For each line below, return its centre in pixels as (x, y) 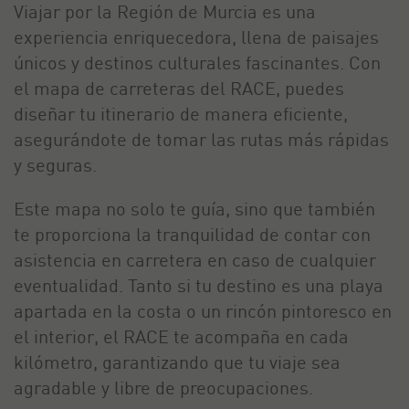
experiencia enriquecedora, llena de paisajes (196, 37)
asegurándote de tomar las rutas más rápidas (201, 139)
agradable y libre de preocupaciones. (163, 388)
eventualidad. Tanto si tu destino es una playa (199, 285)
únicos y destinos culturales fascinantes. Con (197, 63)
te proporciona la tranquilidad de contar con (192, 234)
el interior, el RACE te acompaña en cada (181, 336)
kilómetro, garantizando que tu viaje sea (177, 362)
